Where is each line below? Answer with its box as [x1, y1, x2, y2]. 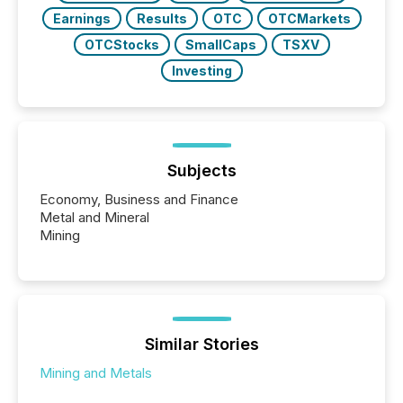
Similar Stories [144, 335, 259, 354]
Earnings [52, 11, 111, 27]
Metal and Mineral [40, 209, 149, 227]
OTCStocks [84, 37, 159, 53]
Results [136, 11, 187, 27]
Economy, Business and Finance [40, 191, 238, 209]
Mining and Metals [40, 364, 152, 382]
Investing [171, 63, 232, 79]
